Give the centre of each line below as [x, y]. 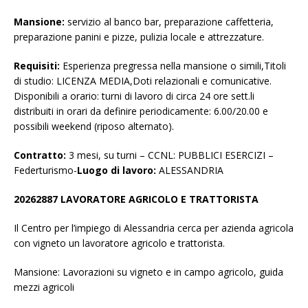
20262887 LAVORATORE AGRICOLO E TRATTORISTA [136, 199]
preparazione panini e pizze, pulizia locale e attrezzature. [139, 37]
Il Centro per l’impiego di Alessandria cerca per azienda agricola [154, 228]
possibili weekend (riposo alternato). [94, 126]
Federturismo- [45, 170]
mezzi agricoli [44, 287]
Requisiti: [38, 66]
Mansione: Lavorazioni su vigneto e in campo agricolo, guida [148, 272]
